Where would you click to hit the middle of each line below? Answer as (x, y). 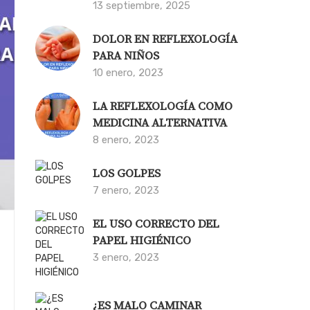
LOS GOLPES (127, 173)
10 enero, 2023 (128, 72)
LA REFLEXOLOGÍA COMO (163, 106)
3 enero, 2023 (126, 257)
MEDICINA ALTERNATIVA (160, 123)
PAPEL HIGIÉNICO (142, 240)
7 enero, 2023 (126, 190)
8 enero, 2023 (126, 139)
